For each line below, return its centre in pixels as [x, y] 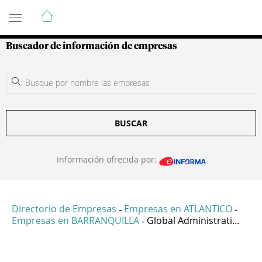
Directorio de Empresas [64, 209]
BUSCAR [131, 123]
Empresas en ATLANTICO [178, 209]
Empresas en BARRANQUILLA [75, 221]
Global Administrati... [193, 221]
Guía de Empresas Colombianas [111, 11]
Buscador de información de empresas [92, 46]
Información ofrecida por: [108, 159]
